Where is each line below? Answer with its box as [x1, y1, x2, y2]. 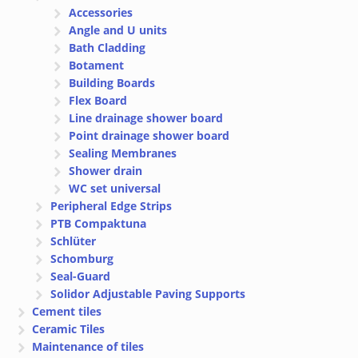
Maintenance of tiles [32, 338, 145, 354]
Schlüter [50, 233, 96, 249]
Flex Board [68, 92, 127, 108]
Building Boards [68, 74, 155, 90]
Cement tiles [32, 303, 102, 319]
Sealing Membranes [68, 145, 177, 161]
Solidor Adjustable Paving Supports [50, 285, 245, 301]
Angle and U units [68, 22, 167, 38]
